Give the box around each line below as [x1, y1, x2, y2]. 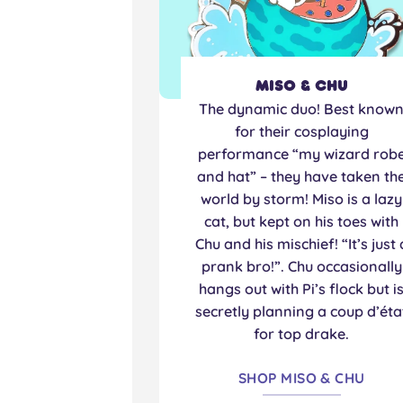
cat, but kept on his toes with [204, 212, 399, 231]
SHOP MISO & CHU [237, 369, 365, 388]
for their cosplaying [234, 122, 369, 141]
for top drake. [254, 325, 350, 344]
